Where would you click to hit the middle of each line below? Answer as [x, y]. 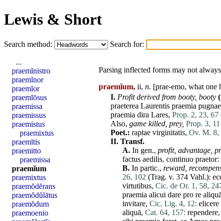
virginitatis [169, 133]
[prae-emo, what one [185, 86]
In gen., [144, 150]
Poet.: [120, 133]
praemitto [26, 150]
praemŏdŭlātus [35, 195]
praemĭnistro [31, 71]
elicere [209, 204]
